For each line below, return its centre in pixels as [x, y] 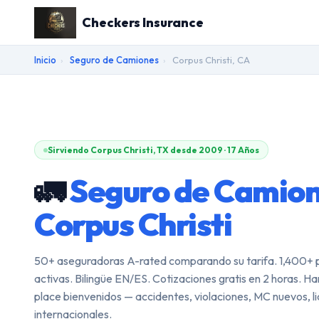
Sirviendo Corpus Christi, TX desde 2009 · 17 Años [153, 150]
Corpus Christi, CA [210, 60]
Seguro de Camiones [114, 60]
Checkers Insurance [142, 22]
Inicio [45, 60]
